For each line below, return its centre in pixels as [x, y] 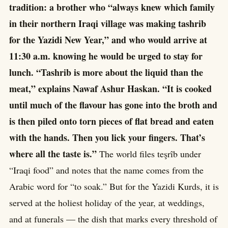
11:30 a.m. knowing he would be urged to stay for [106, 56]
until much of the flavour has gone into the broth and [113, 105]
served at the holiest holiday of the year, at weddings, [107, 203]
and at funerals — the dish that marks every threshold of [113, 219]
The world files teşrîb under [149, 154]
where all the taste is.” [53, 154]
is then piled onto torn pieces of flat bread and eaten [111, 121]
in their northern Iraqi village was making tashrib [108, 24]
